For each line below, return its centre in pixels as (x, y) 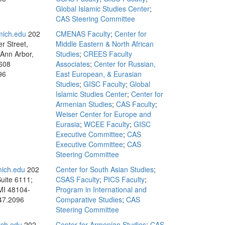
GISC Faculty (104, 84)
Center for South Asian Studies (105, 169)
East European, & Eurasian (99, 74)
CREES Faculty (108, 54)
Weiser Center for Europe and (103, 114)
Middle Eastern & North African (105, 44)
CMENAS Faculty (83, 34)
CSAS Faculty (78, 179)
